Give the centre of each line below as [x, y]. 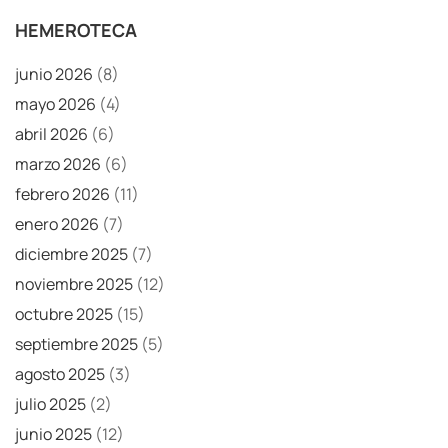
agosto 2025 [60, 373]
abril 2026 [51, 133]
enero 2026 [57, 223]
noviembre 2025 [74, 283]
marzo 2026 [58, 163]
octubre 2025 [64, 313]
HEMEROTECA [76, 29]
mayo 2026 [55, 103]
